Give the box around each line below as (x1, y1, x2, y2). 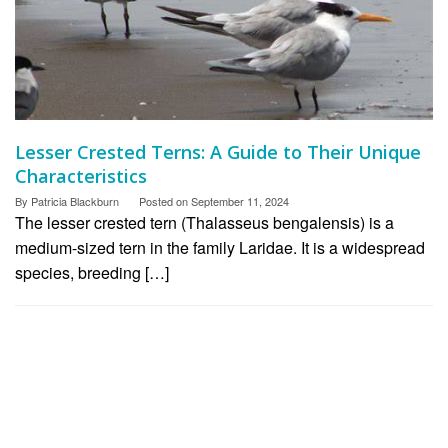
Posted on (139, 193, 191, 210)
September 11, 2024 (191, 193, 289, 210)
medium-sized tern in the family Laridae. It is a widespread (15, 236, 425, 260)
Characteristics (15, 164, 147, 189)
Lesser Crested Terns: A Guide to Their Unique (15, 140, 421, 165)
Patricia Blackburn (31, 193, 119, 210)
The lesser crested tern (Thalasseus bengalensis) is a (15, 211, 394, 235)
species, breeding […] (15, 261, 169, 285)
